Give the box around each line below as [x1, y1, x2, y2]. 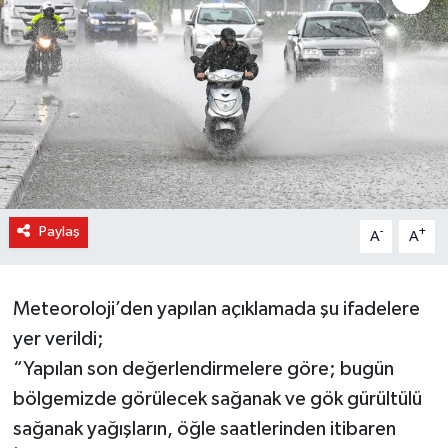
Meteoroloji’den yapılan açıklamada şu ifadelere [12, 299, 420, 320]
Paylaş [38, 224, 80, 240]
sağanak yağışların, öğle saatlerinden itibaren [12, 419, 396, 440]
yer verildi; [12, 329, 104, 350]
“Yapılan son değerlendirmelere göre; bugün [12, 359, 394, 380]
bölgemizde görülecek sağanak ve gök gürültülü [12, 389, 422, 410]
